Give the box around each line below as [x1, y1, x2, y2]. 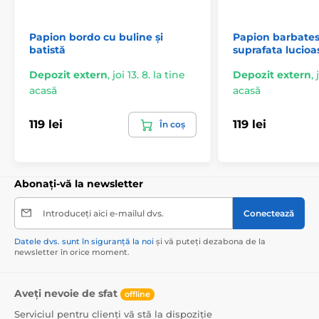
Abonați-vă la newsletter [14, 177, 143, 190]
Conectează [244, 207, 294, 219]
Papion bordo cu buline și [29, 30, 163, 43]
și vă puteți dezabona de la [154, 236, 266, 246]
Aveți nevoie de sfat [14, 286, 120, 300]
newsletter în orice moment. [14, 246, 130, 257]
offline [125, 288, 150, 299]
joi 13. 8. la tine [113, 68, 185, 81]
